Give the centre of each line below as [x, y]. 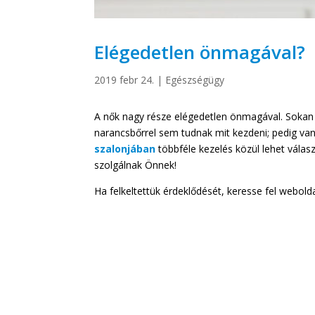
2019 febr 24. [124, 79]
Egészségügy [195, 79]
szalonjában [125, 149]
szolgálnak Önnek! [136, 165]
